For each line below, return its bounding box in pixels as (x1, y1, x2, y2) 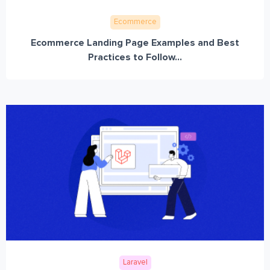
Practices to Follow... (88, 52, 182, 62)
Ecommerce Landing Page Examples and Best (31, 37, 239, 48)
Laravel (122, 258, 148, 266)
